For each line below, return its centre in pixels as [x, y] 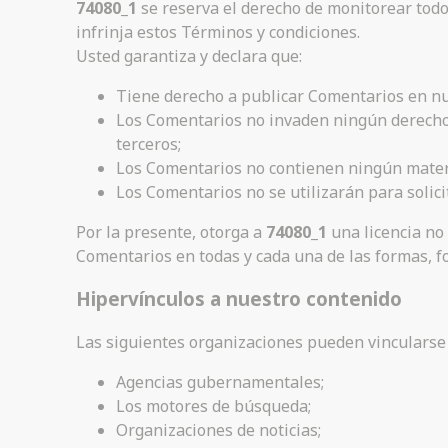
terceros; [148, 144]
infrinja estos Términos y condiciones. [218, 32]
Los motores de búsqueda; [213, 405]
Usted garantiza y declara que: [189, 56]
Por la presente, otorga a [171, 232]
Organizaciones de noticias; [218, 429]
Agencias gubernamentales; [220, 381]
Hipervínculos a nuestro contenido [239, 298]
